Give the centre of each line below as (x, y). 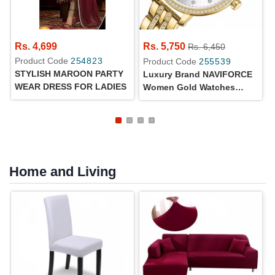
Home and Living (63, 171)
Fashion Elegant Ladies (193, 100)
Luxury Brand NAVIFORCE (198, 74)
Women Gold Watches (189, 87)
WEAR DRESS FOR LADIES (71, 86)
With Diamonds (175, 126)
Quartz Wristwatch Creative (200, 113)
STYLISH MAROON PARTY (69, 73)
